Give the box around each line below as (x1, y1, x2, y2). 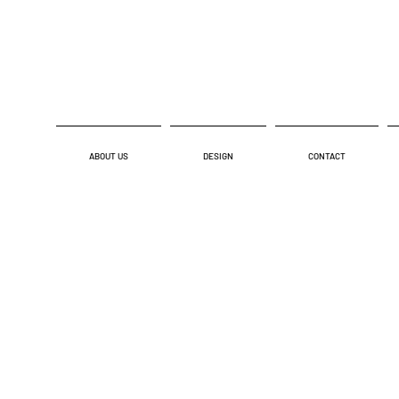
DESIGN (203, 151, 233, 161)
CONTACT (308, 151, 346, 161)
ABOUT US (89, 151, 128, 161)
